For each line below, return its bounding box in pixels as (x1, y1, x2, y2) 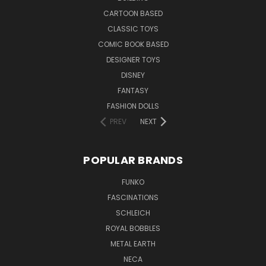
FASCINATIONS (107, 192, 159, 202)
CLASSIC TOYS (107, 23, 159, 34)
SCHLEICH (116, 207, 150, 218)
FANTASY (118, 85, 148, 96)
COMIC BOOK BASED (97, 39, 169, 49)
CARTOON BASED (103, 8, 163, 18)
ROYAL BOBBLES (106, 223, 160, 233)
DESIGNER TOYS (106, 54, 160, 65)
